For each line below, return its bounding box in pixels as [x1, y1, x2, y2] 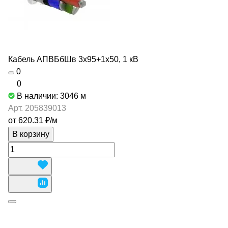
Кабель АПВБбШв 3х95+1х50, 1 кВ [8, 55, 138, 64]
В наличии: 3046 [17, 92, 80, 100]
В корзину [12, 130, 49, 138]
